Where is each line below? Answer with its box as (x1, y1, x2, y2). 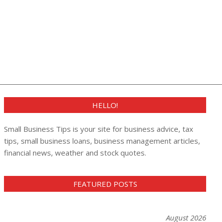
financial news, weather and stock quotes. (4, 148, 146, 158)
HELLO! (92, 100, 118, 110)
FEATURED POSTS (73, 179, 137, 189)
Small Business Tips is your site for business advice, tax (4, 124, 193, 134)
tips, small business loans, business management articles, (4, 136, 200, 146)
